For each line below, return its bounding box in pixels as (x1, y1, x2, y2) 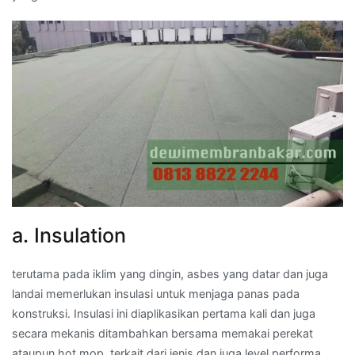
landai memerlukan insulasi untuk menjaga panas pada (12, 286, 300, 300)
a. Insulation (12, 223, 126, 247)
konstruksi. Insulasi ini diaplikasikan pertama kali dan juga (12, 306, 315, 320)
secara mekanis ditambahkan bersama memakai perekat (12, 326, 313, 340)
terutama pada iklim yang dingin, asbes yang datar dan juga (12, 266, 328, 281)
